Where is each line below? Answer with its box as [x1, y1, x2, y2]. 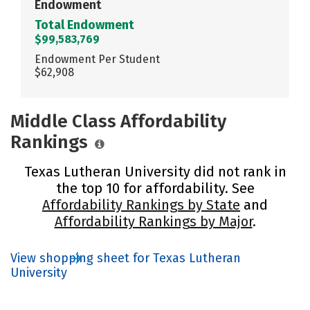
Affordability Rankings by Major [54, 212, 253, 230]
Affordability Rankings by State [42, 196, 240, 213]
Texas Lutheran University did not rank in [24, 163, 286, 180]
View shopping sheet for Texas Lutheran [10, 250, 241, 266]
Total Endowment [35, 17, 134, 33]
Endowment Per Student [35, 52, 160, 66]
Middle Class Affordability [10, 110, 226, 132]
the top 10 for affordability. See [55, 179, 255, 197]
